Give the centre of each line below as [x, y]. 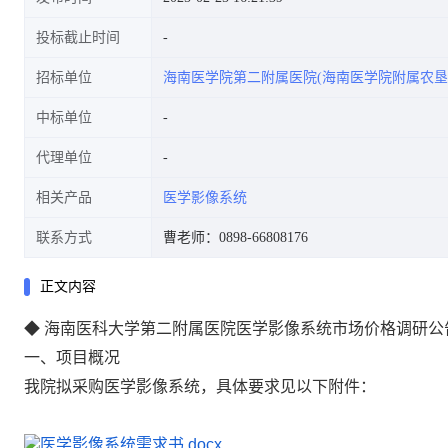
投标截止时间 [78, 37]
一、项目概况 [72, 357]
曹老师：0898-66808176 [235, 237]
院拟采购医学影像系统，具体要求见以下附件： [208, 386]
